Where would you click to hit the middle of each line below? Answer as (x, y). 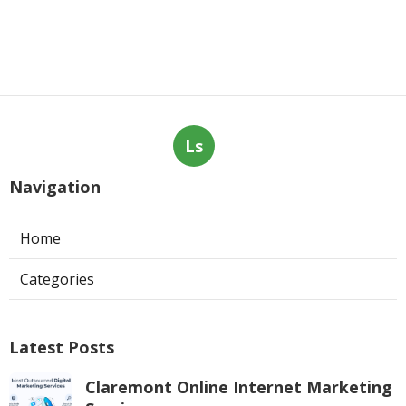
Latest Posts (62, 347)
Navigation (55, 186)
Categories (57, 279)
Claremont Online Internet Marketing (239, 387)
